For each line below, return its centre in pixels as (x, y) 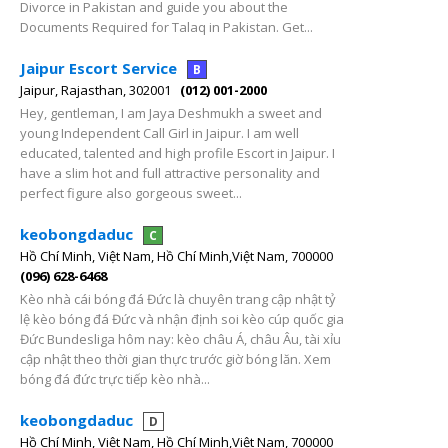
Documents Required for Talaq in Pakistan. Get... (166, 27)
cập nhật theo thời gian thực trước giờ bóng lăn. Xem (175, 359)
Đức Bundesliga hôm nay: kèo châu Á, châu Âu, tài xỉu (180, 339)
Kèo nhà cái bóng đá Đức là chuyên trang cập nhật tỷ (178, 299)
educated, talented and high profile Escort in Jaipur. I (177, 153)
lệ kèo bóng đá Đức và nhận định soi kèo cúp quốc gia (182, 319)
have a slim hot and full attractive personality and (170, 173)
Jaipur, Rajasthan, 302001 (95, 90)
